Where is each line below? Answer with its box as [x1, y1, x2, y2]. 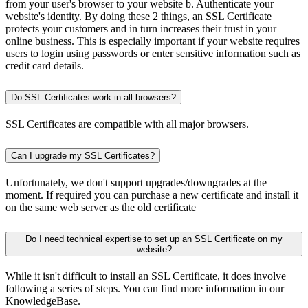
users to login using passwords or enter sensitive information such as [5, 47, 300, 60]
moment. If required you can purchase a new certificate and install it [5, 189, 298, 201]
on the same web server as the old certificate [5, 201, 196, 214]
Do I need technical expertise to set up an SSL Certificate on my [25, 234, 283, 244]
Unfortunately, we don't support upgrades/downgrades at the [5, 177, 267, 189]
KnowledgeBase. [5, 294, 80, 307]
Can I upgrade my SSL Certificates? [11, 151, 155, 162]
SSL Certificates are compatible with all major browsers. [5, 118, 249, 131]
